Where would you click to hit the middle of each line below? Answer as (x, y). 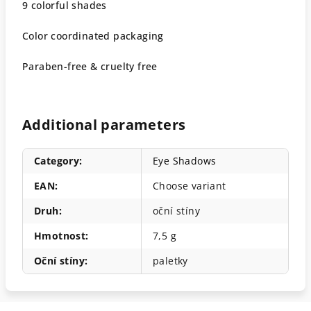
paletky (170, 260)
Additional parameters (104, 124)
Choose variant (190, 185)
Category (57, 160)
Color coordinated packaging (93, 35)
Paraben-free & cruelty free (90, 66)
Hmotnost (60, 235)
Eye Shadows (185, 160)
